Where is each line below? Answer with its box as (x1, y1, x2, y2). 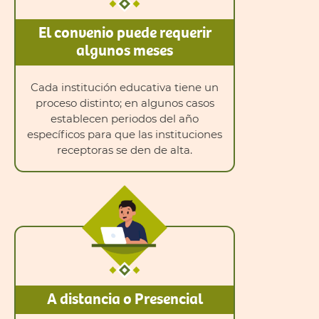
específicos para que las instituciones (27, 127, 222, 141)
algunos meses (76, 38, 173, 61)
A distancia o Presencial (46, 287, 203, 310)
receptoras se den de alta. (57, 142, 192, 157)
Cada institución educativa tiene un (31, 80, 219, 94)
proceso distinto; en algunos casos (35, 95, 214, 110)
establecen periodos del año (51, 111, 199, 125)
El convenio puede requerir (38, 20, 211, 43)
